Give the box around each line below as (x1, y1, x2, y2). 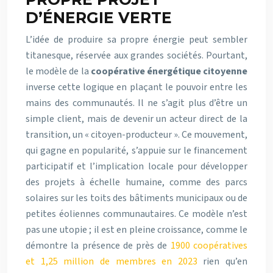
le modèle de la (26, 65, 91, 78)
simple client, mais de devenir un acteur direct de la (26, 112, 247, 126)
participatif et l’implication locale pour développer (26, 160, 247, 173)
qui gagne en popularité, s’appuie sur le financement (26, 144, 247, 157)
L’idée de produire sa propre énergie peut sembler (26, 33, 247, 46)
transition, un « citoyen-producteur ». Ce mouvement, (26, 128, 247, 141)
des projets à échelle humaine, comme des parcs (26, 175, 247, 189)
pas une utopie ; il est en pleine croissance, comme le (26, 223, 247, 236)
